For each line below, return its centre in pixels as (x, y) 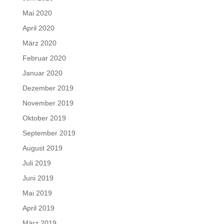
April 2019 (38, 208)
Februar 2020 (44, 58)
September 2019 (49, 133)
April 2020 (38, 28)
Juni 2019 (38, 178)
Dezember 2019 (48, 88)
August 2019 (42, 148)
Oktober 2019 (44, 118)
